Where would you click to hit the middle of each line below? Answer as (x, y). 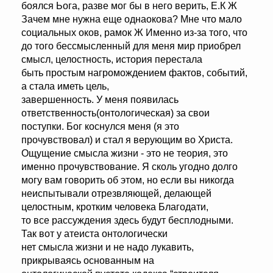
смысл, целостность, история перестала (112, 60)
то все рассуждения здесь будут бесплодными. (127, 221)
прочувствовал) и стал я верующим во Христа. (127, 140)
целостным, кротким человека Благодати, (115, 207)
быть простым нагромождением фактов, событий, (134, 73)
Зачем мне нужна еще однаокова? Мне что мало (132, 19)
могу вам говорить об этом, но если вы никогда (128, 180)
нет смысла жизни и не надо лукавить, (108, 247)
